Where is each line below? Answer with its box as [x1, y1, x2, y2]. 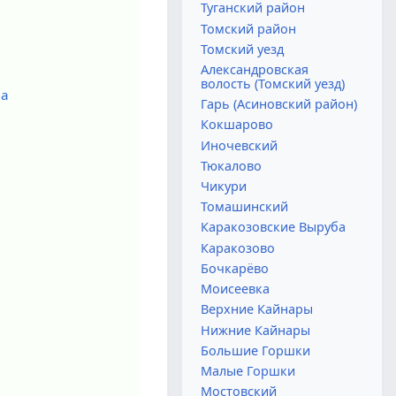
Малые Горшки [201, 362, 296, 380]
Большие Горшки [201, 341, 311, 359]
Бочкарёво [201, 259, 270, 277]
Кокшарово [201, 116, 274, 133]
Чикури [201, 178, 247, 195]
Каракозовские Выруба [201, 218, 346, 236]
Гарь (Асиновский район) [201, 95, 358, 113]
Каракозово [201, 239, 276, 256]
